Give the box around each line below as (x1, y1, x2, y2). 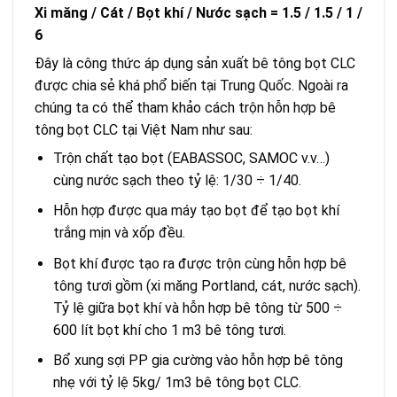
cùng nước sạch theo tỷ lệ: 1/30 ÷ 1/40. (52, 171, 301, 189)
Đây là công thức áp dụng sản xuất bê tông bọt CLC (35, 54, 355, 72)
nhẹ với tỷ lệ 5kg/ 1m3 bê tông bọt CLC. (52, 374, 301, 392)
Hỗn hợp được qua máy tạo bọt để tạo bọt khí (52, 202, 339, 220)
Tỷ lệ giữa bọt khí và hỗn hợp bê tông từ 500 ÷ (52, 299, 342, 316)
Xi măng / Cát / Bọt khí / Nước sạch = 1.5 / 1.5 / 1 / (35, 4, 362, 21)
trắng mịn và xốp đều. (52, 224, 185, 242)
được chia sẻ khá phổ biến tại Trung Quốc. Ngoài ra (35, 76, 348, 94)
